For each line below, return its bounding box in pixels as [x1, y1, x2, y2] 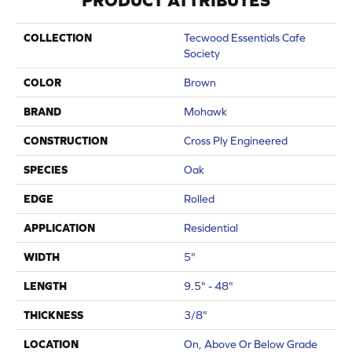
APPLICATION [24, 221, 95, 234]
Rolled [184, 192, 214, 205]
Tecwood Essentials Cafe [184, 31, 306, 44]
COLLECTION [24, 31, 92, 44]
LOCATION [24, 337, 79, 350]
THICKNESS [24, 308, 83, 321]
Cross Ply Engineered [184, 134, 288, 147]
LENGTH [24, 279, 67, 292]
